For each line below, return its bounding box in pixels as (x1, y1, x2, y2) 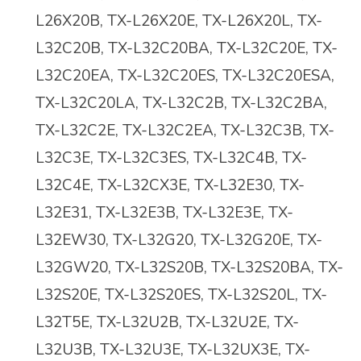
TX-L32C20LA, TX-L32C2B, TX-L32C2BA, (35, 93, 327, 114)
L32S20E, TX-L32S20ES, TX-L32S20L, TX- (35, 284, 327, 306)
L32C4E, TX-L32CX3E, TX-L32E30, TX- (35, 175, 305, 197)
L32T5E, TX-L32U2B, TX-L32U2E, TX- (35, 312, 299, 334)
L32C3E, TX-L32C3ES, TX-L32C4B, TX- (35, 147, 307, 169)
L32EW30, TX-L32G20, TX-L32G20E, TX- (35, 230, 322, 251)
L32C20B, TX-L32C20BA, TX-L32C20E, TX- (35, 38, 338, 60)
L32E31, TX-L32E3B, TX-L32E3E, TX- (35, 202, 293, 224)
